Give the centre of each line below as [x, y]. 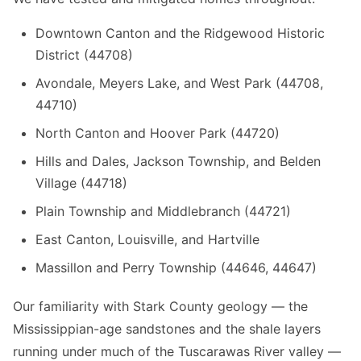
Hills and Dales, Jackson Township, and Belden [178, 162]
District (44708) [84, 55]
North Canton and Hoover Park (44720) [158, 133]
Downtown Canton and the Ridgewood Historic [180, 33]
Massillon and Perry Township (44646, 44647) [176, 268]
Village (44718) [81, 183]
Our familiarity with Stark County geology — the [160, 307]
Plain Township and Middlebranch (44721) [163, 212]
